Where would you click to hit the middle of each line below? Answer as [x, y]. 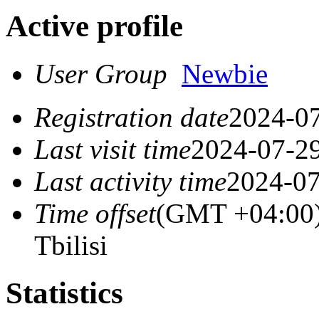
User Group [108, 74]
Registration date [131, 117]
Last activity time [130, 182]
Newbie [225, 74]
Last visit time [113, 150]
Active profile [94, 26]
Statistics [64, 293]
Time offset [95, 214]
